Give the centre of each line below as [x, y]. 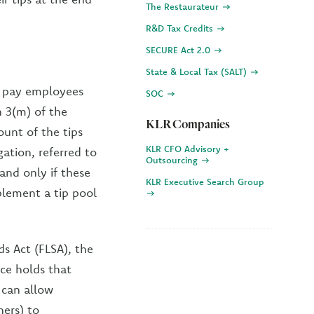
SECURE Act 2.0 [179, 50]
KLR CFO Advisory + [187, 149]
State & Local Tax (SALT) [198, 71]
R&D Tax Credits [181, 28]
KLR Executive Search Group [205, 182]
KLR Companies [188, 124]
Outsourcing [173, 160]
